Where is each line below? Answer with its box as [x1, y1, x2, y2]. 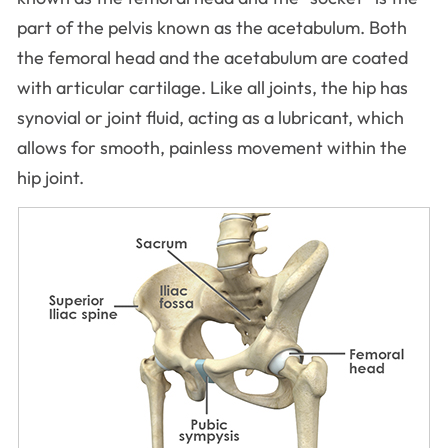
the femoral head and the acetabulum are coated [17, 46, 408, 69]
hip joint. [17, 166, 84, 189]
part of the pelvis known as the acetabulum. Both [17, 16, 407, 39]
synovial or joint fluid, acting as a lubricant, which [17, 106, 404, 129]
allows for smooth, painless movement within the [17, 136, 407, 159]
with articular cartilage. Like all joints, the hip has [17, 76, 408, 99]
